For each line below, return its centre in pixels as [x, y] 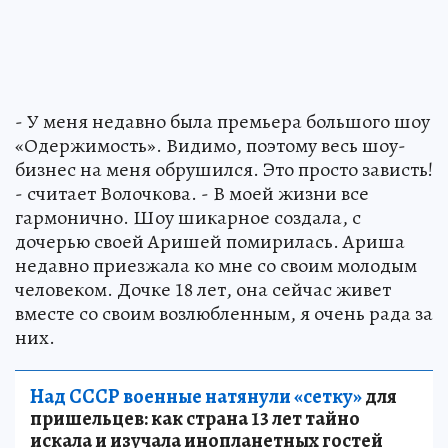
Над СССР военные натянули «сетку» [196, 396]
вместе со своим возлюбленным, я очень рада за [224, 313]
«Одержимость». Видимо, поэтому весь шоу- [210, 145]
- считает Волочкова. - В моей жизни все [192, 193]
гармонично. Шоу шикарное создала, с [188, 217]
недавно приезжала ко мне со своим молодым [216, 265]
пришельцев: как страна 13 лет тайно [195, 418]
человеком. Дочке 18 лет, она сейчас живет [203, 289]
